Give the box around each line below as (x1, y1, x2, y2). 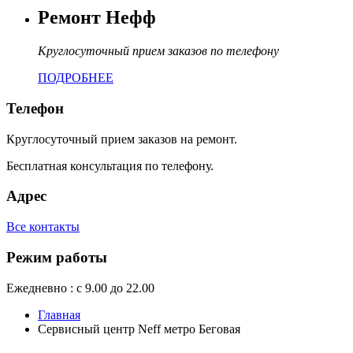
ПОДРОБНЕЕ (38, 71, 113, 85)
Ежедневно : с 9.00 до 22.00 (6, 281, 154, 295)
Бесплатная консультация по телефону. (6, 158, 214, 173)
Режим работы (6, 248, 107, 266)
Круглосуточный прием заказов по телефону (38, 44, 279, 58)
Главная (38, 307, 80, 321)
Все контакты (6, 220, 80, 234)
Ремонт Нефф (38, 7, 156, 28)
